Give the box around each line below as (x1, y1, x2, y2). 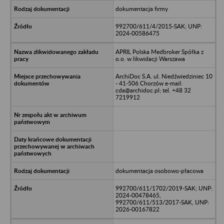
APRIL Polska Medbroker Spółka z (115, 47, 203, 55)
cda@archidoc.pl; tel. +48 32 (115, 86, 191, 94)
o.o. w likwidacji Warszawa (115, 54, 185, 62)
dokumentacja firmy (115, 4, 168, 12)
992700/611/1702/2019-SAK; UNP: (115, 184, 212, 192)
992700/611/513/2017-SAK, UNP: (115, 198, 209, 206)
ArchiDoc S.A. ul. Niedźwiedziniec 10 (115, 72, 212, 80)
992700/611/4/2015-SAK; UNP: (115, 22, 202, 30)
